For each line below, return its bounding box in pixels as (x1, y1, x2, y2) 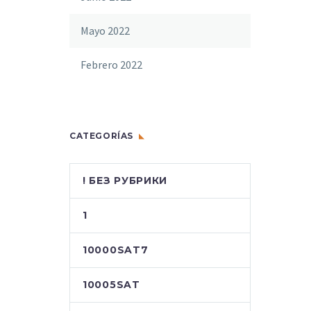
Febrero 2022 (81, 58, 142, 72)
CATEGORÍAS (69, 131, 133, 141)
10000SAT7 (83, 244, 149, 256)
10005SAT (83, 278, 140, 291)
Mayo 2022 (81, 24, 130, 37)
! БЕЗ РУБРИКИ (83, 174, 168, 187)
